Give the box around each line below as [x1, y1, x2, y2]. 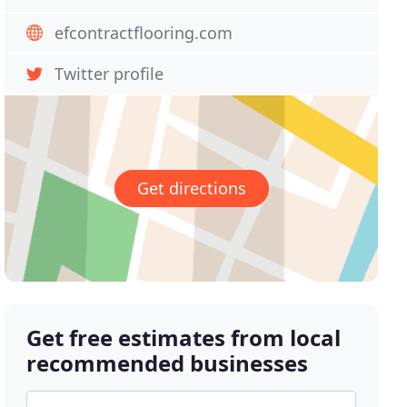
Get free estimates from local [26, 323, 342, 353]
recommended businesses [26, 348, 309, 379]
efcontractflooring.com [55, 22, 233, 44]
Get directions [136, 177, 246, 200]
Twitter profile [55, 63, 164, 84]
